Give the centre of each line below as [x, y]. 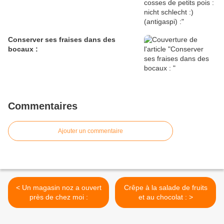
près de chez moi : [58, 197]
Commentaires [43, 106]
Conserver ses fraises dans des [62, 40]
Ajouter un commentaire [90, 131]
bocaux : [23, 49]
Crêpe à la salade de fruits [165, 188]
